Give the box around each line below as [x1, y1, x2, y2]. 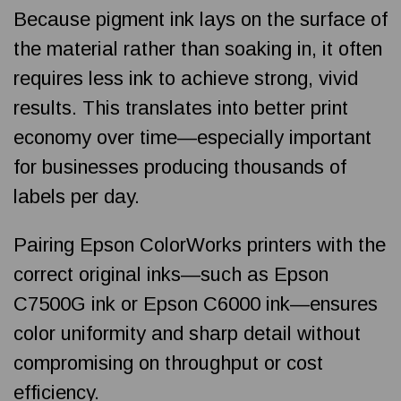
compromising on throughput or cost [13, 351, 323, 374]
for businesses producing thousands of [13, 155, 346, 178]
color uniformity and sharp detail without [13, 321, 361, 345]
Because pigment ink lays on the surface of [13, 7, 388, 30]
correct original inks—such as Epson [13, 262, 328, 286]
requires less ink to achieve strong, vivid [13, 66, 358, 90]
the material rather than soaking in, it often [13, 37, 382, 60]
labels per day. [13, 184, 140, 208]
